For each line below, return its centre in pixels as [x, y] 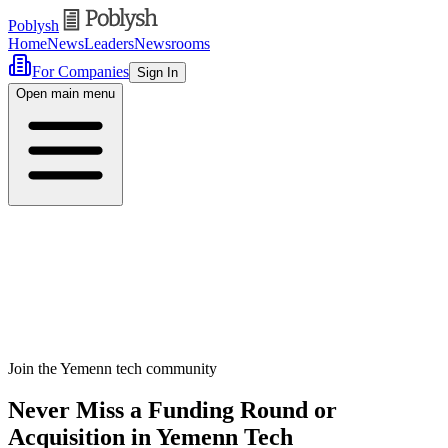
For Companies [80, 71]
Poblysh [33, 25]
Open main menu [65, 93]
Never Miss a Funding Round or [172, 410]
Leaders [109, 43]
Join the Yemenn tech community [112, 368]
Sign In [157, 72]
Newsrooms [172, 43]
